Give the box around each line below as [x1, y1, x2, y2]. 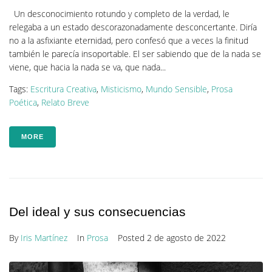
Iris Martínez [21, 232, 67, 244]
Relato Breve [41, 97, 89, 109]
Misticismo [101, 83, 141, 95]
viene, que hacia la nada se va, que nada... [9, 61, 166, 73]
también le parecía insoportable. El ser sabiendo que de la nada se [9, 48, 261, 60]
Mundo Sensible [146, 83, 207, 95]
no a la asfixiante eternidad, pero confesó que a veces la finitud [9, 35, 248, 47]
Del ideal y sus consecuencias [9, 205, 186, 219]
